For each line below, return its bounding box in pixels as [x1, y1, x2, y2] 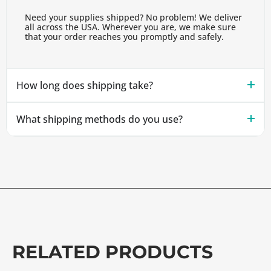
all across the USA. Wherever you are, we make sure [25, 21, 236, 33]
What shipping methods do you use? [16, 113, 183, 126]
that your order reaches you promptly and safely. [25, 31, 224, 42]
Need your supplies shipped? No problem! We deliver [25, 11, 242, 23]
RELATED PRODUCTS [12, 241, 213, 264]
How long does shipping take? [16, 79, 153, 93]
